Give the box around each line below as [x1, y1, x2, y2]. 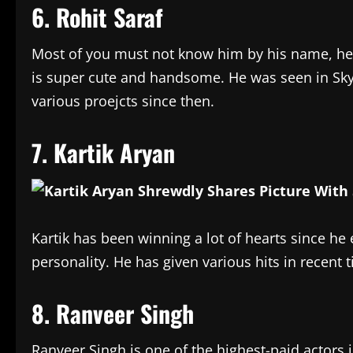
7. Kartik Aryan [32, 135, 181, 171]
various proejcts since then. [32, 91, 218, 111]
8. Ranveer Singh [32, 295, 194, 332]
